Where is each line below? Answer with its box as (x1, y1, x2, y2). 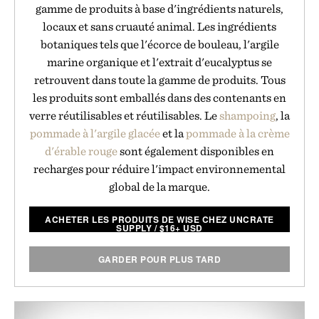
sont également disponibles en (117, 143, 274, 158)
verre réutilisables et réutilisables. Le (29, 108, 219, 122)
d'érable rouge (45, 143, 117, 158)
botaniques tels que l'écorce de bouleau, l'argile (40, 36, 279, 51)
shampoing (219, 108, 276, 122)
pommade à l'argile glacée (29, 125, 160, 140)
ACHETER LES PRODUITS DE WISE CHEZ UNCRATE (45, 212, 274, 226)
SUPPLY (116, 221, 152, 234)
